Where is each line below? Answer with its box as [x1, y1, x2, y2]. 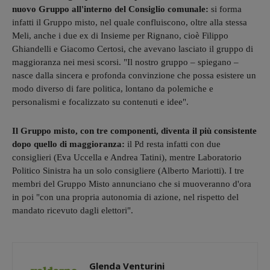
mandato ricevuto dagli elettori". [12, 205, 136, 215]
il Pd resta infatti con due [127, 139, 221, 149]
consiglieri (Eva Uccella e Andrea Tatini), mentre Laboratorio [12, 152, 242, 162]
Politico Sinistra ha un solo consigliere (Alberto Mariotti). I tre [12, 165, 244, 175]
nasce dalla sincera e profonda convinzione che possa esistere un [12, 70, 256, 80]
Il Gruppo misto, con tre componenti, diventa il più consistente [12, 125, 257, 136]
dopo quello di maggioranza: [12, 139, 127, 149]
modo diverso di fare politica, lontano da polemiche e [12, 83, 213, 93]
